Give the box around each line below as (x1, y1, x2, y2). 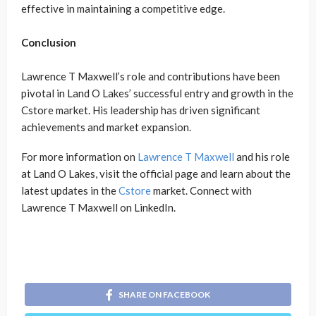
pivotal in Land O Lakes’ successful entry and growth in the (21, 87, 293, 100)
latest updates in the (21, 184, 119, 197)
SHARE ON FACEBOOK (119, 289, 210, 300)
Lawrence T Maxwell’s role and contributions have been (21, 70, 280, 83)
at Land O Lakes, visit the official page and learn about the (21, 167, 291, 181)
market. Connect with (151, 184, 252, 197)
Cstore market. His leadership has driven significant (21, 104, 260, 117)
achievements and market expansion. (21, 121, 191, 134)
